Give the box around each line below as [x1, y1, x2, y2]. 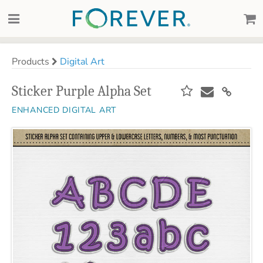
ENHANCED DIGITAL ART [12, 104, 116, 116]
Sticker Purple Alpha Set [12, 83, 151, 99]
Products [12, 55, 52, 68]
